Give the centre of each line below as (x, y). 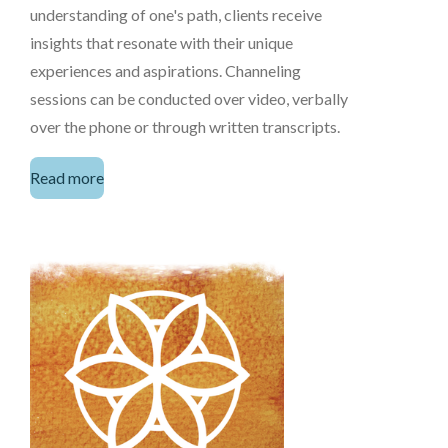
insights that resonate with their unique (161, 42)
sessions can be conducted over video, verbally (189, 98)
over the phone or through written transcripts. (186, 126)
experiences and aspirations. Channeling (165, 70)
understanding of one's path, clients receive (176, 14)
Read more (67, 178)
